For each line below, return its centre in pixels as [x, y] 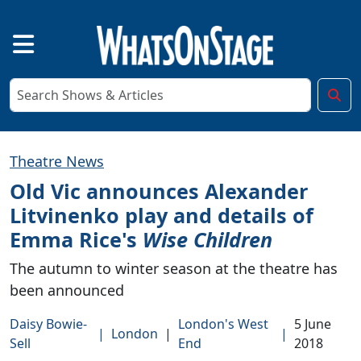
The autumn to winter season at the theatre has [174, 268]
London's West [223, 324]
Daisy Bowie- [48, 324]
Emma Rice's [76, 239]
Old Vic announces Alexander [159, 191]
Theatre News [57, 161]
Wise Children [207, 239]
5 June [313, 324]
